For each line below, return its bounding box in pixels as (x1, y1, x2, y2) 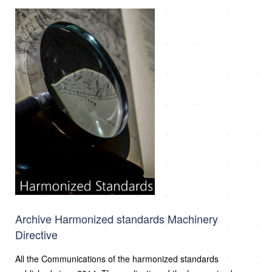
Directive (15, 226, 58, 242)
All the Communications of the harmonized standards (15, 252, 219, 265)
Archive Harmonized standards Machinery (15, 210, 218, 226)
